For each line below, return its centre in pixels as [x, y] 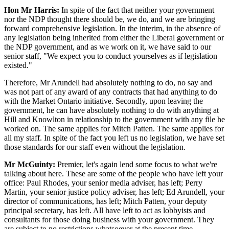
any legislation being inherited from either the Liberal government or [114, 37]
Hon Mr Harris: [32, 10]
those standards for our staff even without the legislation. [95, 147]
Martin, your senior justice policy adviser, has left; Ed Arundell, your [114, 192]
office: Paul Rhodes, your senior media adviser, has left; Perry [103, 182]
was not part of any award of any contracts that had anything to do [111, 91]
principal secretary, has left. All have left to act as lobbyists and [105, 210]
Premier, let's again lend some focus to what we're [136, 164]
